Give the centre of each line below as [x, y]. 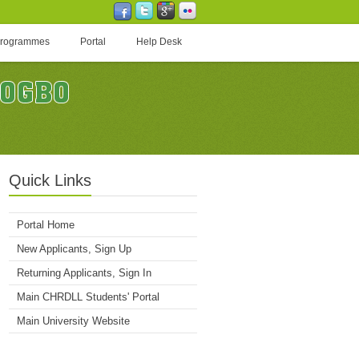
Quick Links [50, 180]
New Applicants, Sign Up [74, 248]
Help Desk [159, 42]
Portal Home [46, 224]
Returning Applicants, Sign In [84, 272]
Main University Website [73, 321]
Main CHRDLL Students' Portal [88, 296]
